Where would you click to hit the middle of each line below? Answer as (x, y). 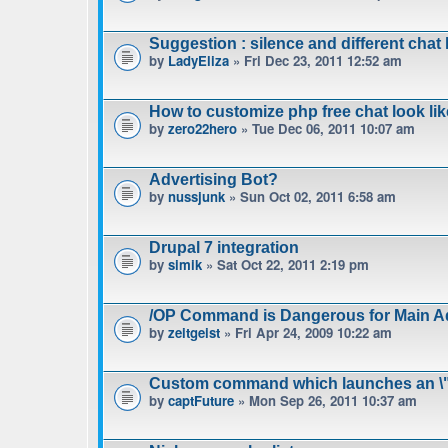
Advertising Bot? (213, 179)
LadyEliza (198, 60)
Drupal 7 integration (224, 247)
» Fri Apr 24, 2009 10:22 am (306, 332)
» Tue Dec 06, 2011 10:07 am (326, 128)
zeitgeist (194, 332)
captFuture (201, 400)
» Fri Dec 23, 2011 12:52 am (315, 60)
